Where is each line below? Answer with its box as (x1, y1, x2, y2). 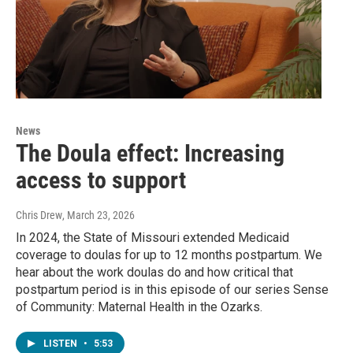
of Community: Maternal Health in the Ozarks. (16, 299, 262, 314)
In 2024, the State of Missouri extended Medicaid (16, 229, 289, 245)
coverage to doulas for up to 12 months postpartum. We (16, 247, 322, 262)
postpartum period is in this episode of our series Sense (16, 281, 329, 297)
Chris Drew (16, 208, 62, 221)
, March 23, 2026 (62, 208, 135, 221)
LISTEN (43, 337, 80, 349)
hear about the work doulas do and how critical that (16, 264, 293, 280)
